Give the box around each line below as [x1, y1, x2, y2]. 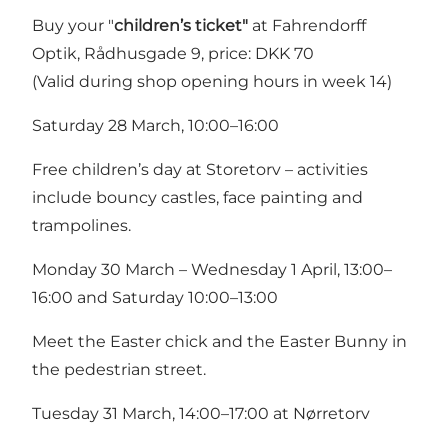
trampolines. [32, 216, 131, 236]
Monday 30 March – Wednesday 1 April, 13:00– [32, 260, 392, 280]
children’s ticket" [114, 16, 248, 36]
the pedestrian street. [32, 360, 206, 380]
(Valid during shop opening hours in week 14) [32, 72, 392, 92]
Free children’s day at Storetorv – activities [32, 160, 368, 180]
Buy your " [32, 16, 114, 36]
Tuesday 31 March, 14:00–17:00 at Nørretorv [32, 404, 370, 424]
